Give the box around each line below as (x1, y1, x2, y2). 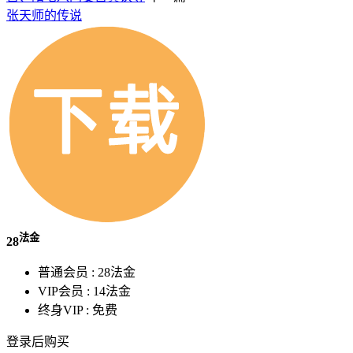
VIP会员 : (38, 284, 93, 298)
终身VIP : (38, 303, 92, 317)
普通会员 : (38, 265, 98, 279)
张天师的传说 (6, 9, 82, 23)
